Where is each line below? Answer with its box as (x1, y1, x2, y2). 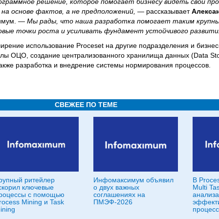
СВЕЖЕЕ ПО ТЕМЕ (55, 100, 117, 109)
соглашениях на (93, 190, 145, 198)
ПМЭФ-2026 (93, 197, 132, 206)
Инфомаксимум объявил (93, 175, 174, 184)
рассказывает (144, 7, 192, 15)
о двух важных (93, 183, 139, 191)
